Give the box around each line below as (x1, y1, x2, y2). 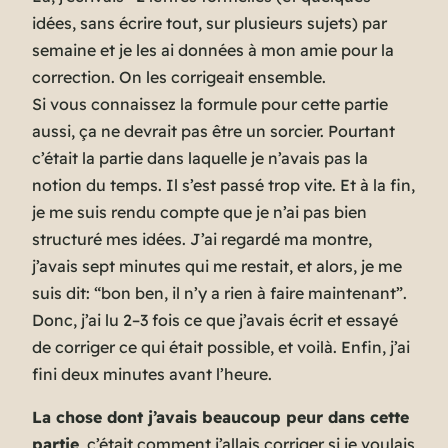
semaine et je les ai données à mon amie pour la (32, 40, 394, 61)
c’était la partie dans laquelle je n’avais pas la (32, 148, 368, 169)
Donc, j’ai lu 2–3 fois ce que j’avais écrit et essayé (32, 310, 398, 331)
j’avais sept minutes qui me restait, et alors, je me (32, 256, 402, 277)
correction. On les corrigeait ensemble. (32, 67, 326, 88)
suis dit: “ (32, 283, 101, 304)
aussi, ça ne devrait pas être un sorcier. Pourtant (32, 121, 395, 142)
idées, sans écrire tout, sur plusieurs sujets (32, 13, 352, 34)
